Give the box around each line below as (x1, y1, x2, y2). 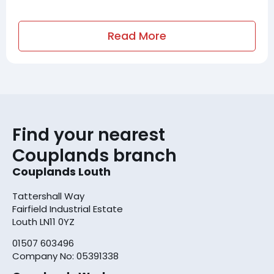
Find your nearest (12, 122, 165, 147)
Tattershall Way (12, 189, 84, 202)
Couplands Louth (12, 163, 111, 179)
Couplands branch (12, 143, 177, 168)
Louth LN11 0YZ (12, 215, 75, 228)
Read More (108, 28, 166, 43)
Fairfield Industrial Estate (12, 202, 123, 215)
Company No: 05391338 (12, 249, 119, 262)
